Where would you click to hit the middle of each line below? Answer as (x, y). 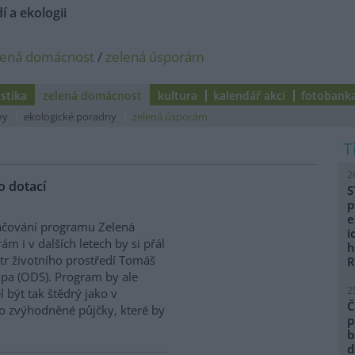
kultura (177, 95)
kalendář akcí (249, 95)
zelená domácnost (92, 95)
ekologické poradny (70, 116)
